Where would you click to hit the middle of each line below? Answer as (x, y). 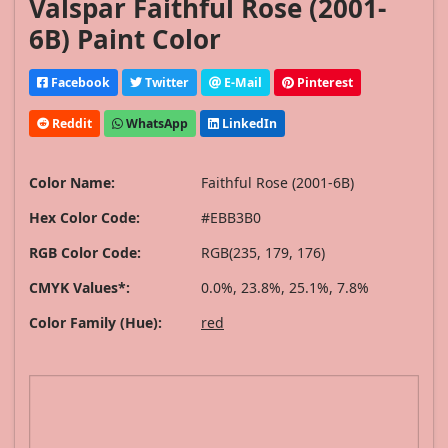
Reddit (70, 123)
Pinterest (323, 82)
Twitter (165, 82)
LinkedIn (248, 123)
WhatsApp (155, 123)
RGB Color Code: (85, 253)
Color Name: (72, 183)
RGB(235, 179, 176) (263, 253)
